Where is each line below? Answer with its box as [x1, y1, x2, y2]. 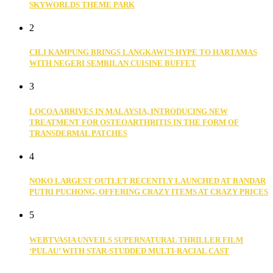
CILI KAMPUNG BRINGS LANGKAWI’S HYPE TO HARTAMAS [29, 48, 257, 57]
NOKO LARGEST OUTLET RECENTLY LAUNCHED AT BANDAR [29, 176, 266, 186]
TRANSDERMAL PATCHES [29, 128, 127, 138]
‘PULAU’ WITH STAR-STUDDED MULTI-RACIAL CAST [29, 246, 229, 255]
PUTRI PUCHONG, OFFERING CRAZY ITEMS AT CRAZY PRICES [29, 187, 268, 197]
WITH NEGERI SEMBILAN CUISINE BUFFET [29, 58, 196, 68]
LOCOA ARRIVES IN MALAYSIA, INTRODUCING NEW [29, 106, 228, 116]
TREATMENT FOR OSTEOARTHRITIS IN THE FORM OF [29, 117, 239, 127]
